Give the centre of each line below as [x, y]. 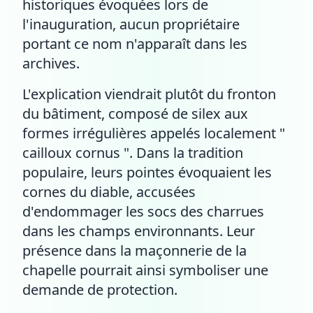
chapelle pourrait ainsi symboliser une [145, 270]
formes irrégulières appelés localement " [154, 133]
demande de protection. [100, 290]
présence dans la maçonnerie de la [134, 250]
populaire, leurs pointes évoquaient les [147, 172]
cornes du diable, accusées [109, 192]
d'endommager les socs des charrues [143, 211]
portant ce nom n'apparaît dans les [135, 44]
